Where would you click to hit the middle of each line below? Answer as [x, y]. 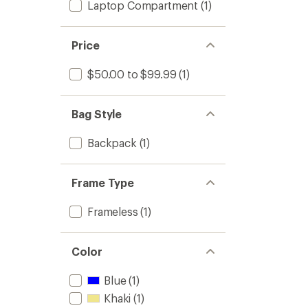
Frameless [113, 211]
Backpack [112, 143]
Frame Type [103, 183]
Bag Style [97, 114]
